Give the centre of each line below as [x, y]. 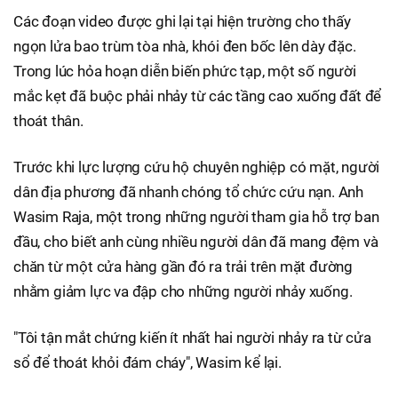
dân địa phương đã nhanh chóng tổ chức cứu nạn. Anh [188, 191]
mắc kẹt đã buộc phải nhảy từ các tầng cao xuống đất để [198, 96]
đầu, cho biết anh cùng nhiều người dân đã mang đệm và [196, 241]
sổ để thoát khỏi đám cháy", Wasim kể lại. [147, 362]
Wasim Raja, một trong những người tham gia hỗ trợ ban [196, 216]
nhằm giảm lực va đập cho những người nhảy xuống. [183, 291]
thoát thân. [48, 120]
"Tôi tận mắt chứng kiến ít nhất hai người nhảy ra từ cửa [192, 337]
